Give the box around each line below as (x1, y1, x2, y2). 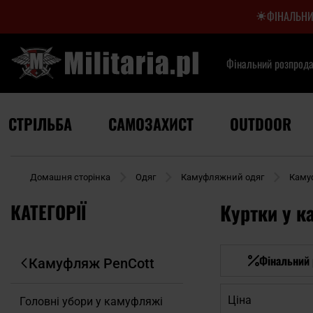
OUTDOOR (230, 112, 291, 135)
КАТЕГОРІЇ (10, 198, 86, 226)
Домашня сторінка (30, 172, 110, 182)
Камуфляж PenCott (29, 255, 154, 272)
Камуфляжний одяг (181, 172, 264, 182)
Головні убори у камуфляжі (20, 295, 163, 308)
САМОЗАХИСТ (108, 112, 194, 135)
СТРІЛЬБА (8, 112, 72, 135)
